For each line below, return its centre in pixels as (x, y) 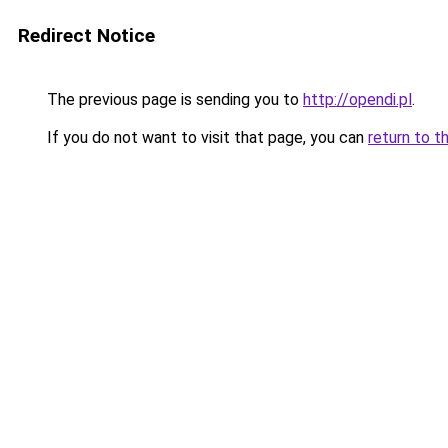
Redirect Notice (86, 35)
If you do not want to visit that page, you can (205, 137)
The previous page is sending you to (173, 99)
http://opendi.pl (357, 99)
